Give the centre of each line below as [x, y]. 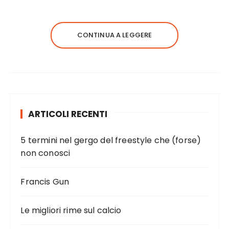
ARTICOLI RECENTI [68, 114]
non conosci [45, 153]
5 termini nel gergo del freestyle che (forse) [111, 141]
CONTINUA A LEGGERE [114, 35]
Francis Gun [45, 182]
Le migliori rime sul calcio [71, 211]
